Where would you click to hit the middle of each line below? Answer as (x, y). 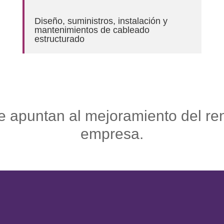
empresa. (112, 134)
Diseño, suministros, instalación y (101, 21)
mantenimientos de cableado (92, 30)
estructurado (59, 39)
